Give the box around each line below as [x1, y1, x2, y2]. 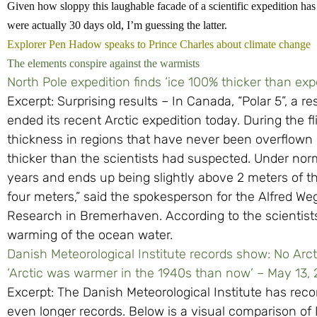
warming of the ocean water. [7, 227, 173, 243]
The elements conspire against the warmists [7, 57, 200, 70]
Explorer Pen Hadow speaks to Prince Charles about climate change [7, 38, 311, 51]
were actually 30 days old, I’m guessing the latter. [7, 19, 227, 32]
